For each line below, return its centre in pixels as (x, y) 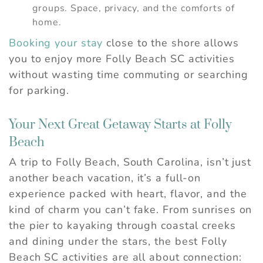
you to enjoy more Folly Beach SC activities (122, 59)
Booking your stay (56, 43)
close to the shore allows (171, 43)
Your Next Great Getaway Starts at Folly (120, 125)
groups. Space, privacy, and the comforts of (134, 9)
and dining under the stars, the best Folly (118, 242)
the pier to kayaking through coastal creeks (122, 226)
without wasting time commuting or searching (129, 75)
